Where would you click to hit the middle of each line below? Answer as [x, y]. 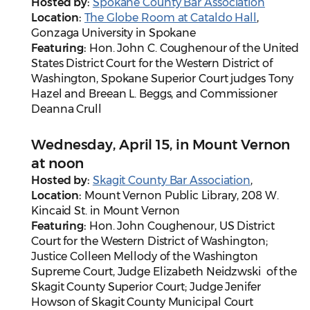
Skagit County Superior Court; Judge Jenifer [146, 287]
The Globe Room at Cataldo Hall [171, 18]
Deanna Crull [66, 109]
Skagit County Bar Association [172, 181]
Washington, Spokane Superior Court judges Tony [163, 79]
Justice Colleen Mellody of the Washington [145, 257]
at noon [58, 164]
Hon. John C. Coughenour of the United [193, 48]
